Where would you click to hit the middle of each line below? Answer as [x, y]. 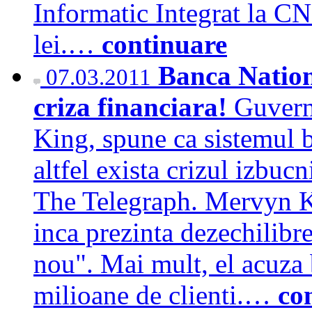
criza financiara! [134, 107]
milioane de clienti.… [156, 295]
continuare [164, 44]
